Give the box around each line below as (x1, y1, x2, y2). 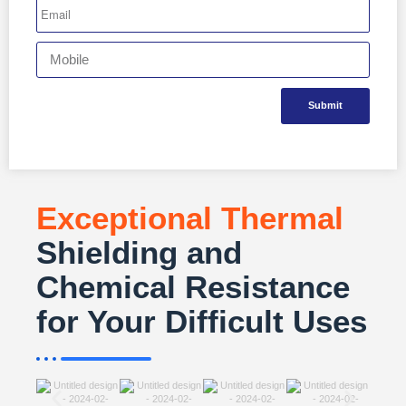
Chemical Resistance (36, 268, 350, 304)
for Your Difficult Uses (36, 303, 367, 339)
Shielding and (36, 234, 242, 270)
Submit (308, 100, 343, 111)
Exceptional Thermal (36, 199, 343, 236)
